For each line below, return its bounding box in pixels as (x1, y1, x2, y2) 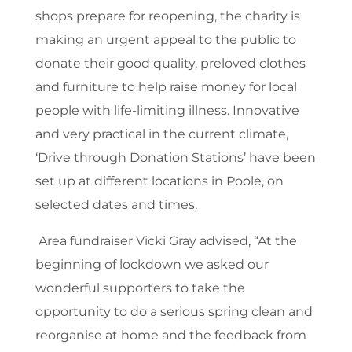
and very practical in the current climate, (35, 126, 288, 142)
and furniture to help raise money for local (35, 79, 297, 95)
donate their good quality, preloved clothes (35, 56, 306, 71)
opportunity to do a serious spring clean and (35, 304, 313, 320)
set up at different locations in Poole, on (35, 174, 284, 189)
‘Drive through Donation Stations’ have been (35, 150, 316, 166)
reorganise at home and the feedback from (35, 328, 306, 343)
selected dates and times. (35, 197, 197, 213)
